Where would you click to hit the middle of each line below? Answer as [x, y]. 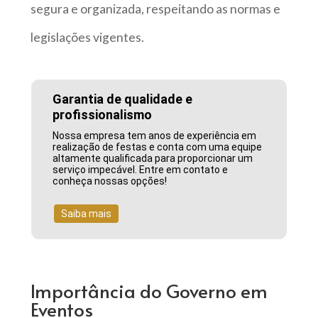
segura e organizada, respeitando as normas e [155, 9]
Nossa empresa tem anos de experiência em [155, 136]
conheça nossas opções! [110, 181]
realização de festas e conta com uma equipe [158, 147]
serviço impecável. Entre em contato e [141, 170]
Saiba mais [87, 214]
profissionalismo [103, 115]
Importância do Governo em [149, 290]
